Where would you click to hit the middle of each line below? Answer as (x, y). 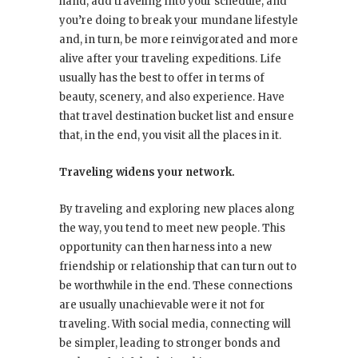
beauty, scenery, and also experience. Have (172, 97)
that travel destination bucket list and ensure (177, 117)
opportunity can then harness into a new (165, 248)
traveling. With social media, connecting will (175, 324)
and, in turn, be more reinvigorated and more (179, 40)
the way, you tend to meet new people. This (172, 229)
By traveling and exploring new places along (177, 209)
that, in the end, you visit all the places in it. (170, 136)
